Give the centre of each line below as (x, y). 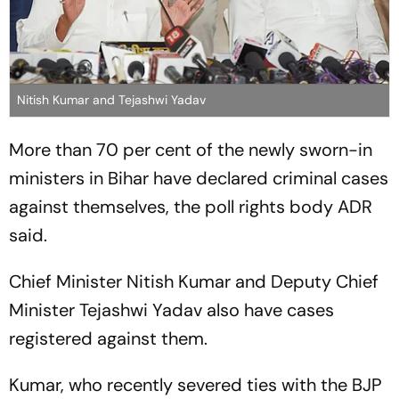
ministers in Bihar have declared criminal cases (199, 178)
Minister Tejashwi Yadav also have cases (171, 309)
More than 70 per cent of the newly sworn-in (191, 149)
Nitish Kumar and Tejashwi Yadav (111, 99)
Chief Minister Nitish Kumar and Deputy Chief (194, 281)
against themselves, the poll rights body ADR (191, 206)
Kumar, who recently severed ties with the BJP (195, 384)
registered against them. (108, 338)
